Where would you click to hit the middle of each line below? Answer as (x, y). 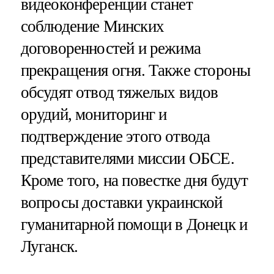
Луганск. (49, 246)
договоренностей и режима (111, 48)
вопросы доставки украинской (121, 202)
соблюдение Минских (92, 26)
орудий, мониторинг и (94, 114)
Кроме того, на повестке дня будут (134, 180)
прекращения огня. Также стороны (135, 70)
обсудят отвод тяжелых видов (119, 92)
